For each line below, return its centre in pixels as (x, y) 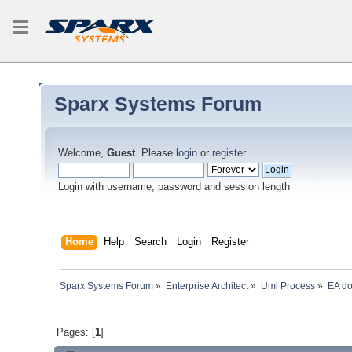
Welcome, (82, 153)
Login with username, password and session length (174, 187)
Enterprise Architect (207, 286)
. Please (156, 153)
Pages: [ (75, 332)
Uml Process (288, 286)
